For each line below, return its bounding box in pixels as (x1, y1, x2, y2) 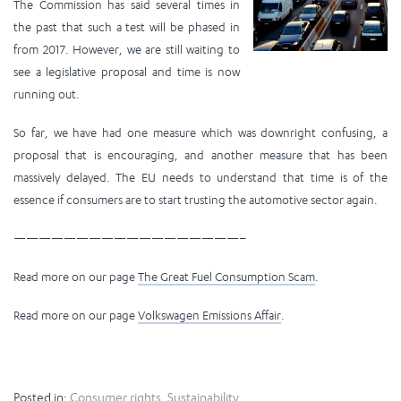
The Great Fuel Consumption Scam (138, 269, 315, 284)
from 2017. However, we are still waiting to (13, 41, 240, 56)
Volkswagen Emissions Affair (138, 307, 281, 322)
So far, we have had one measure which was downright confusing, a (13, 124, 388, 140)
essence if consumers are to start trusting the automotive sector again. (13, 192, 378, 207)
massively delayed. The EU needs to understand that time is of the (13, 169, 388, 184)
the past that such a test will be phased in (13, 19, 240, 34)
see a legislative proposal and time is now (13, 64, 240, 79)
